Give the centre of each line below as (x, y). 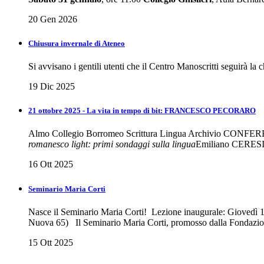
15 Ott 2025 (51, 242)
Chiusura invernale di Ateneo (77, 43)
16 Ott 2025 (51, 164)
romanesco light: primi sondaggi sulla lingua (112, 144)
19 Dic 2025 (52, 87)
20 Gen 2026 (53, 19)
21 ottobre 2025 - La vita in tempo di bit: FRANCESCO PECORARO (142, 111)
